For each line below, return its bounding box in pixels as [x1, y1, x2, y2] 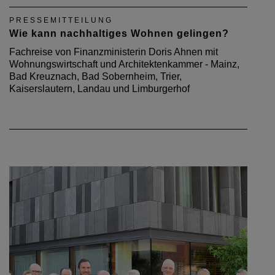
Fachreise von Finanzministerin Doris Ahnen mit [9, 46, 218, 57]
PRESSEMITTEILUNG [9, 15, 113, 25]
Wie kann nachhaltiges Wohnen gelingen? [9, 28, 229, 39]
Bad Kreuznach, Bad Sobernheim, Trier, [9, 71, 182, 82]
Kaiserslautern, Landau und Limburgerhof [9, 83, 190, 94]
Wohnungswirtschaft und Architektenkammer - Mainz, [9, 58, 239, 69]
